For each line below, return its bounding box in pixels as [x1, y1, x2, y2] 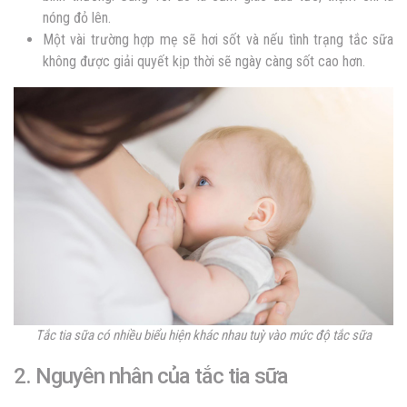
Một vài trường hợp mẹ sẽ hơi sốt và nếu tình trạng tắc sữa [43, 31, 393, 49]
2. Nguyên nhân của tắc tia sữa [14, 362, 288, 389]
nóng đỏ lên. [43, 9, 111, 27]
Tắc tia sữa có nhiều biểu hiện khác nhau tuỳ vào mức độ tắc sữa [35, 326, 372, 343]
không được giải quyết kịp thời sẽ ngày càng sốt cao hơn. [43, 53, 369, 71]
